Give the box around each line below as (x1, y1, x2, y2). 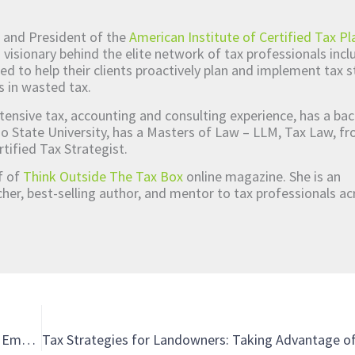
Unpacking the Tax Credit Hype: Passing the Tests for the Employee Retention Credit (21, 330, 36, 349)
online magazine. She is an (183, 167, 341, 186)
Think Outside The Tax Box (23, 167, 183, 186)
